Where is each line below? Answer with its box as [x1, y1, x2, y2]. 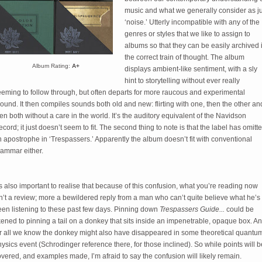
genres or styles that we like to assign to [125, 30, 250, 38]
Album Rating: [32, 63, 72, 69]
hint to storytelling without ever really [125, 77, 240, 85]
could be [226, 205, 254, 213]
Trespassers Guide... [160, 205, 226, 213]
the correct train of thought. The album [125, 53, 244, 61]
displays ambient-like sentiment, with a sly [125, 65, 257, 73]
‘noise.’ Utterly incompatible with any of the [125, 18, 260, 26]
